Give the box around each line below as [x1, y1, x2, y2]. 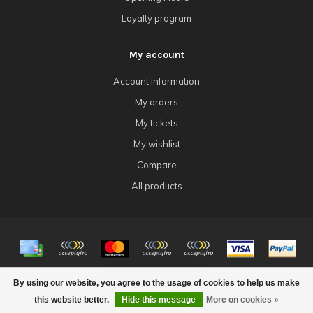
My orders [135, 96, 178, 108]
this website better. [34, 295, 111, 305]
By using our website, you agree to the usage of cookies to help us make [13, 278, 300, 288]
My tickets [135, 117, 178, 129]
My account [129, 48, 184, 61]
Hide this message [122, 295, 196, 305]
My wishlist [133, 138, 180, 150]
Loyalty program [122, 12, 191, 24]
